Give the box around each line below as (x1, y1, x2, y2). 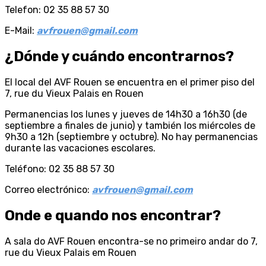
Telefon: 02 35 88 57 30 (5, 4, 109, 16)
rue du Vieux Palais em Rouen (5, 246, 137, 258)
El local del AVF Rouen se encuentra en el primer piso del (5, 76, 255, 88)
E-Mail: (5, 25, 37, 37)
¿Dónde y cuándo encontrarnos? (5, 47, 234, 65)
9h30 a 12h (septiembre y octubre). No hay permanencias (5, 131, 258, 142)
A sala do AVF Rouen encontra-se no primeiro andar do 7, (5, 235, 258, 247)
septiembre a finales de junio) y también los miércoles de (5, 119, 255, 131)
